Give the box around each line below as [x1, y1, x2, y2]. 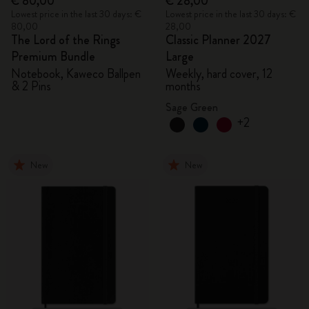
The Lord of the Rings [11, 31, 120, 49]
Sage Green [166, 99, 218, 115]
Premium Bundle [11, 48, 95, 66]
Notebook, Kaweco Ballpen [11, 65, 141, 83]
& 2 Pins [11, 77, 51, 95]
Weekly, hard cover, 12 [166, 65, 272, 83]
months [166, 77, 201, 95]
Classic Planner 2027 [166, 31, 271, 49]
